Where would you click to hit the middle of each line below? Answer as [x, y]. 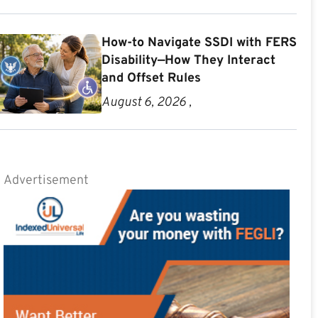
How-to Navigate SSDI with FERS [199, 43]
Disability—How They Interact [188, 61]
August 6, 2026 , [146, 103]
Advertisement [46, 181]
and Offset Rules [151, 79]
